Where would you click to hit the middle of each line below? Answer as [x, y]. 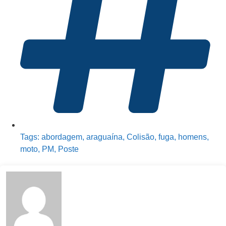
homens [192, 137]
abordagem [62, 137]
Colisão [140, 137]
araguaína [104, 137]
